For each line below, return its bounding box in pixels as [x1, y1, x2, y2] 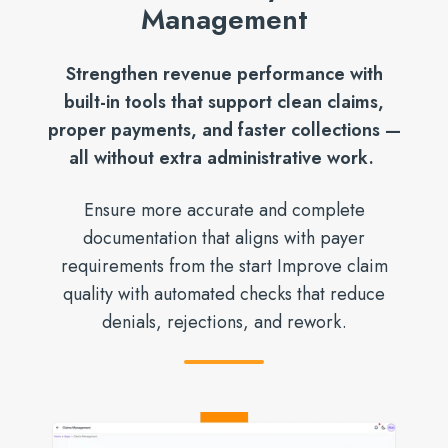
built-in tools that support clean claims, [64, 88, 384, 115]
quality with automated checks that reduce [63, 280, 385, 307]
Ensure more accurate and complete [83, 196, 365, 223]
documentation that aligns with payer [83, 224, 365, 251]
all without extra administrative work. [69, 144, 379, 171]
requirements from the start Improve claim [60, 252, 388, 279]
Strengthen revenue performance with [65, 60, 383, 87]
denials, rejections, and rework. [101, 308, 347, 335]
